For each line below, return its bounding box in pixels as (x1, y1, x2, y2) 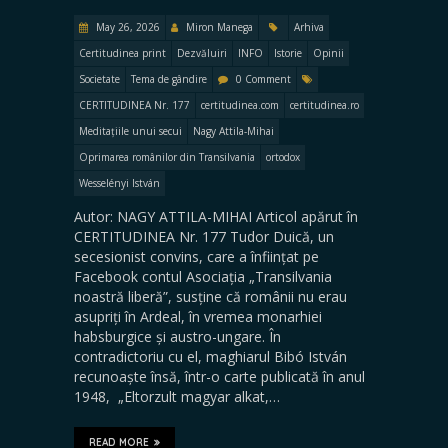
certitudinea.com (201, 97, 279, 112)
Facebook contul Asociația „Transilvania (74, 266, 332, 286)
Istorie (274, 45, 302, 60)
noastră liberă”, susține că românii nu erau (74, 286, 347, 306)
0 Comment (236, 71, 291, 86)
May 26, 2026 (93, 19, 160, 34)
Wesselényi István (79, 175, 160, 190)
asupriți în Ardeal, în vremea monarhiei (74, 306, 322, 326)
